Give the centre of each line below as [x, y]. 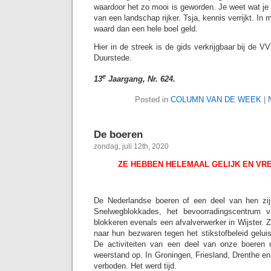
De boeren [118, 135]
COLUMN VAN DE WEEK [216, 100]
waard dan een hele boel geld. [146, 29]
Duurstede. [113, 58]
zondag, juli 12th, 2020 [131, 147]
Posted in [153, 100]
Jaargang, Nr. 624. [141, 79]
